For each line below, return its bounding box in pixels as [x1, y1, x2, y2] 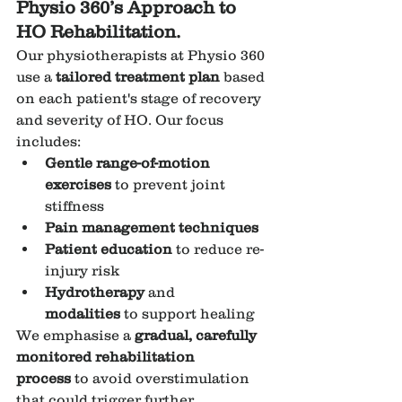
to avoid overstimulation [71, 370, 253, 387]
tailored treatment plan [56, 68, 220, 85]
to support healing [120, 305, 255, 322]
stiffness [45, 197, 104, 214]
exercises [45, 176, 111, 193]
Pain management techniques [45, 219, 258, 236]
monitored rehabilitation [16, 348, 198, 365]
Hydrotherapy [45, 284, 144, 301]
